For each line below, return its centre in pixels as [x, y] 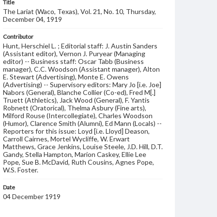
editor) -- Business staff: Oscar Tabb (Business [73, 61]
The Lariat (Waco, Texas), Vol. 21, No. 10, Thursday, [79, 11]
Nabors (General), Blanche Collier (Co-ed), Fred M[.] [79, 92]
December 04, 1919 [32, 19]
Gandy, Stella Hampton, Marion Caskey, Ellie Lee [75, 154]
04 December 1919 [32, 196]
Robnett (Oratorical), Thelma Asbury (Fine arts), [75, 108]
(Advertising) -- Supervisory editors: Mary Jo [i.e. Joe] [82, 85]
